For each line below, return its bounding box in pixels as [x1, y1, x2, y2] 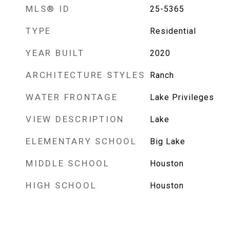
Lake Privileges [149, 92, 214, 102]
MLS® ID [26, 4, 70, 14]
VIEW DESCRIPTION [26, 114, 124, 124]
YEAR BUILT [26, 48, 85, 58]
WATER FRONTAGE [26, 92, 118, 102]
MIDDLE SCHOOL [26, 158, 110, 168]
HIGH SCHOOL [26, 180, 97, 190]
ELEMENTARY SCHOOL [26, 136, 137, 146]
